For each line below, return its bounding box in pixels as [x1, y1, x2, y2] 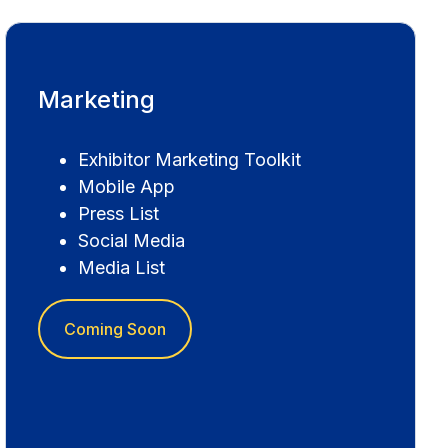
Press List [78, 203, 160, 225]
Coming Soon [64, 319, 167, 340]
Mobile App [78, 176, 176, 198]
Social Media [78, 230, 186, 252]
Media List [78, 257, 166, 279]
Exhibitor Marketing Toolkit [78, 149, 302, 171]
